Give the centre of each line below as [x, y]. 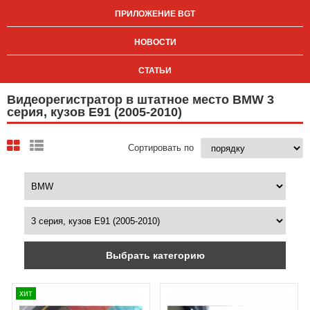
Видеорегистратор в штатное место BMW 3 [140, 100]
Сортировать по [161, 148]
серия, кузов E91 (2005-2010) [94, 112]
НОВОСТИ [155, 42]
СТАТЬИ [155, 71]
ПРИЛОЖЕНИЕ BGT [155, 14]
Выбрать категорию [155, 255]
